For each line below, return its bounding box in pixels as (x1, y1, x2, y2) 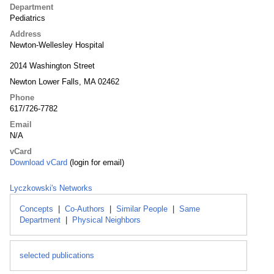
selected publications (20, 251, 94, 260)
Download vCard (10, 158, 67, 167)
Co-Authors (65, 204, 105, 213)
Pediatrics (10, 13, 45, 23)
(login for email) (67, 158, 124, 167)
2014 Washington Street (10, 61, 95, 70)
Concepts (20, 204, 53, 213)
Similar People (116, 204, 168, 213)
